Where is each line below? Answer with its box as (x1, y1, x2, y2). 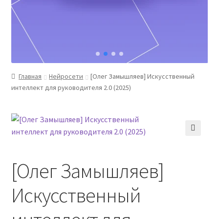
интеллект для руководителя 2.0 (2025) (11, 83, 131, 92)
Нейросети (49, 71, 84, 81)
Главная (19, 71, 42, 81)
